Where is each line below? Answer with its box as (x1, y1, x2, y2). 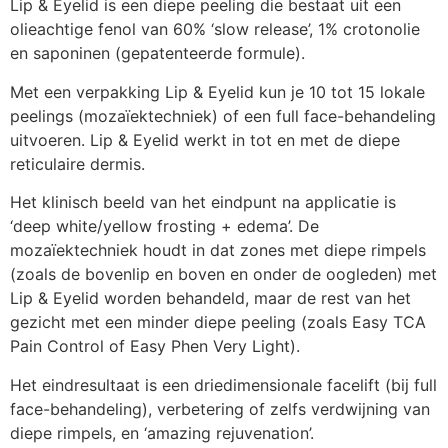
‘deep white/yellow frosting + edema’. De (10, 216, 319, 237)
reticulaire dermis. (10, 153, 145, 174)
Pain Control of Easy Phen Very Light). (10, 336, 300, 357)
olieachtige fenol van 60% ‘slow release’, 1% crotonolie (10, 19, 420, 40)
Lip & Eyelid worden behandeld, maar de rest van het (10, 288, 411, 309)
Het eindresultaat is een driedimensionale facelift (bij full (10, 374, 437, 395)
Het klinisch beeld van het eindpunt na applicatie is (10, 192, 396, 213)
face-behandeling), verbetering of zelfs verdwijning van (10, 398, 430, 419)
